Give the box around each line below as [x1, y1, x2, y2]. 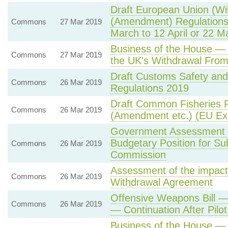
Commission [110, 149, 166, 160]
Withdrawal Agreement [110, 177, 213, 188]
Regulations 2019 [110, 82, 189, 94]
